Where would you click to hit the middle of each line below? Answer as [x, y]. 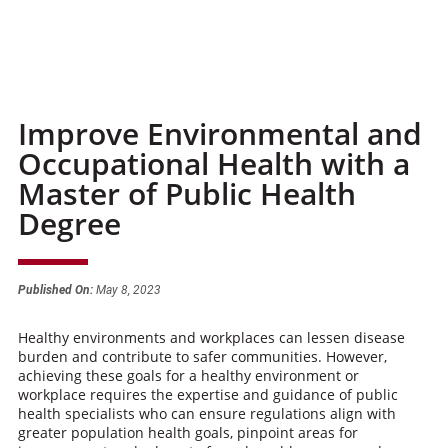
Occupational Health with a [213, 163]
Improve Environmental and [219, 133]
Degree [69, 223]
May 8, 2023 [126, 290]
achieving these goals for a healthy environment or [188, 375]
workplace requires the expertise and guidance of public [207, 394]
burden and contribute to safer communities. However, [202, 356]
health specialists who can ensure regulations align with [206, 413]
